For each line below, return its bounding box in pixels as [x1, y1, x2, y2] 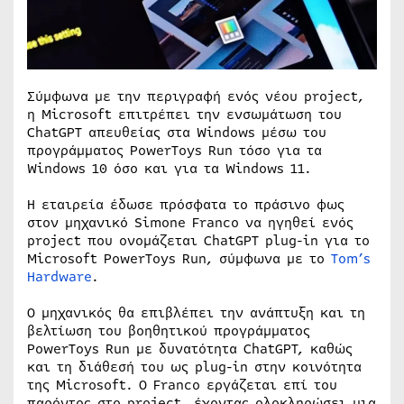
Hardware [27, 266, 92, 287]
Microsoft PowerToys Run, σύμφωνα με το [27, 248, 331, 269]
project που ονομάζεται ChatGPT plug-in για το [27, 230, 370, 251]
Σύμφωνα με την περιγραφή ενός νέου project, [27, 86, 364, 106]
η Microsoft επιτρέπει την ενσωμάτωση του [27, 104, 342, 124]
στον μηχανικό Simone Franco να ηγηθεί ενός [27, 212, 353, 233]
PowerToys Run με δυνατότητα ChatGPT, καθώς [27, 338, 353, 359]
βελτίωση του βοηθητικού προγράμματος [27, 320, 310, 341]
